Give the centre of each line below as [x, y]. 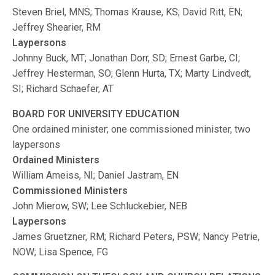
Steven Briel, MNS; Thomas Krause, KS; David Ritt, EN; [128, 12]
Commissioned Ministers [70, 191]
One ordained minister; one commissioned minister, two [132, 129]
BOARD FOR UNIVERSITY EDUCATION [96, 114]
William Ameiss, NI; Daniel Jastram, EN [96, 175]
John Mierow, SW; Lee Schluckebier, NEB [100, 206]
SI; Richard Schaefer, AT [63, 89]
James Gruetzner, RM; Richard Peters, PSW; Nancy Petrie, [136, 237]
